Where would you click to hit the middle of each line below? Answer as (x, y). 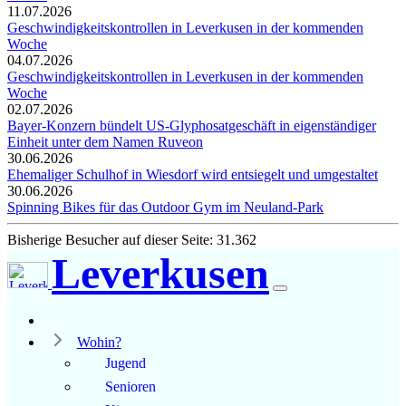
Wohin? (99, 343)
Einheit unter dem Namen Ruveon (105, 142)
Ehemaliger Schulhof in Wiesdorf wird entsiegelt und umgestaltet (193, 175)
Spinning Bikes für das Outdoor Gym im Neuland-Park (165, 208)
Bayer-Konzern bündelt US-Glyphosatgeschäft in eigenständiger (192, 126)
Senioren (130, 387)
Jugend (126, 363)
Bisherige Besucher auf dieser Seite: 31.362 (132, 240)
